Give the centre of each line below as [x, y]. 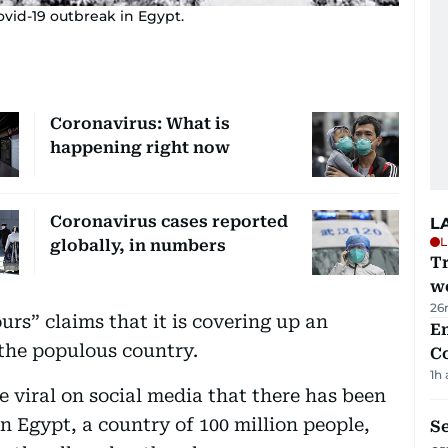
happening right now [139, 147]
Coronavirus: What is [139, 123]
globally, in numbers [137, 245]
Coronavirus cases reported [168, 221]
